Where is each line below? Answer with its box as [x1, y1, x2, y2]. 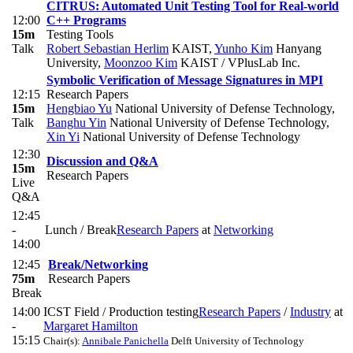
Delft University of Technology [169, 335, 304, 347]
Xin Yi [46, 130, 80, 144]
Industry [290, 305, 331, 319]
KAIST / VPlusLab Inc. [177, 56, 300, 70]
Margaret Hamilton [43, 319, 138, 333]
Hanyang [273, 42, 321, 56]
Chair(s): [43, 335, 82, 347]
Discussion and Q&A [46, 154, 158, 169]
